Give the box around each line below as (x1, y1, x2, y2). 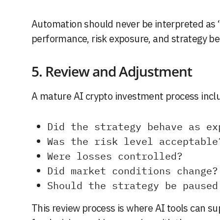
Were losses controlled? (47, 149, 183, 163)
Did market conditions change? (47, 164, 218, 178)
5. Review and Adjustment (31, 62, 192, 81)
